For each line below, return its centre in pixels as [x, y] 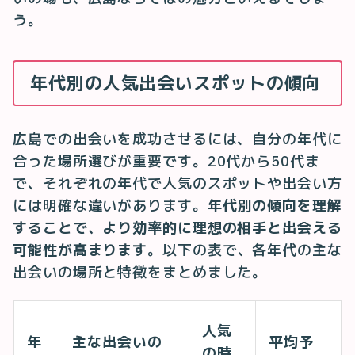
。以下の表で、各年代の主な [245, 250]
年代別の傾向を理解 [275, 205]
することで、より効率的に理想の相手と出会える [177, 227]
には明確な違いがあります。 [110, 205]
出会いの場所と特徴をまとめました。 [140, 272]
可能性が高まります [80, 250]
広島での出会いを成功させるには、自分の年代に [177, 139]
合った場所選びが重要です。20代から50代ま [166, 161]
